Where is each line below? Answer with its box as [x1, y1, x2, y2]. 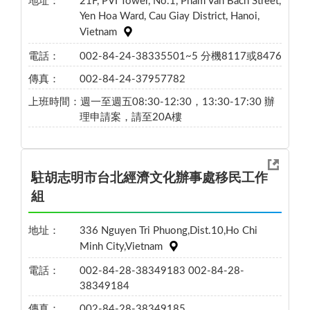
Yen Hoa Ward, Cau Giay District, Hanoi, [79, 11, 259, 22]
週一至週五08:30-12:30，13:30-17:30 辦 [80, 97, 275, 108]
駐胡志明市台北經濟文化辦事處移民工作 [31, 172, 268, 185]
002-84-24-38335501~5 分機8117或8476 [79, 51, 282, 62]
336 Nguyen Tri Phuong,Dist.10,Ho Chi [79, 225, 257, 236]
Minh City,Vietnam [79, 241, 163, 253]
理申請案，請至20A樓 [79, 112, 182, 123]
